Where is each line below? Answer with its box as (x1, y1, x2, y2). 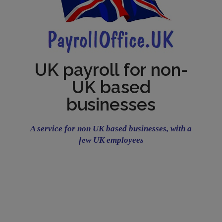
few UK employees (78, 135, 144, 145)
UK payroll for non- (34, 59, 188, 80)
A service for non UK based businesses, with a (30, 124, 192, 133)
